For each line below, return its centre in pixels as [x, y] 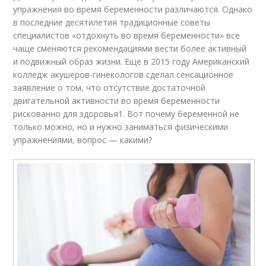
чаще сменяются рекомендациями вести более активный [130, 48]
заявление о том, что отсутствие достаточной [110, 87]
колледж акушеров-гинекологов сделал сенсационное [123, 74]
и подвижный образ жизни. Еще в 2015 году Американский [132, 61]
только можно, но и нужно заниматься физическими [121, 126]
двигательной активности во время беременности [117, 100]
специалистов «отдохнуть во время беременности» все [127, 35]
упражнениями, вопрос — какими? [83, 140]
